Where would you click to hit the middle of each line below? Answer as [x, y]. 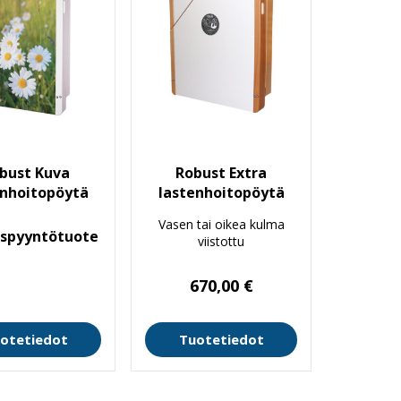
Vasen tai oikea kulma [221, 225]
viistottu [222, 242]
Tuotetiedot [221, 340]
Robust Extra [222, 173]
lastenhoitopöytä [221, 193]
